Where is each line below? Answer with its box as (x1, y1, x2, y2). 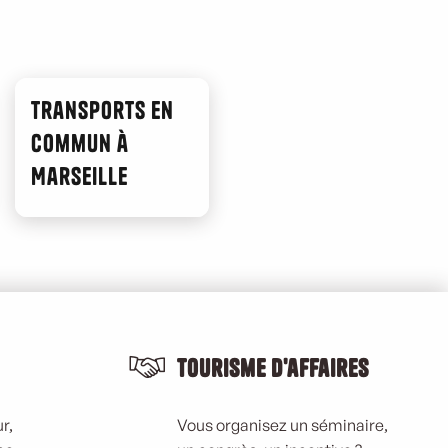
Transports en (31, 95, 174, 125)
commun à (31, 128, 129, 158)
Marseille (31, 161, 128, 191)
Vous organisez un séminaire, (177, 415, 388, 435)
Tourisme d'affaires (177, 353, 369, 383)
